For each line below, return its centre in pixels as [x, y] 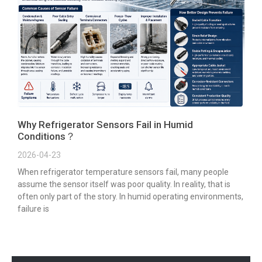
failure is [33, 208]
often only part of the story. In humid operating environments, [130, 196]
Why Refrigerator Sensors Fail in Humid [105, 124]
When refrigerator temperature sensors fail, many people [123, 172]
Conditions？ [46, 136]
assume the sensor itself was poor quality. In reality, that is [124, 184]
